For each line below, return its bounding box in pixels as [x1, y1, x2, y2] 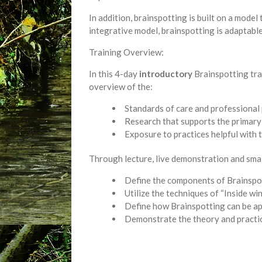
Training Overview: [89, 47, 164, 57]
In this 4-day [89, 68, 139, 79]
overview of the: [89, 81, 153, 92]
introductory [139, 68, 192, 79]
